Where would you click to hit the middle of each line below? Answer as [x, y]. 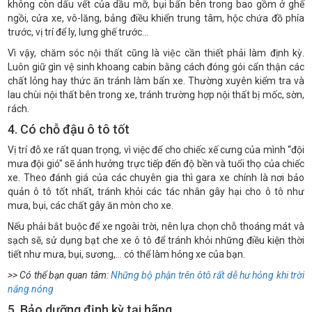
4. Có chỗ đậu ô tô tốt [69, 130]
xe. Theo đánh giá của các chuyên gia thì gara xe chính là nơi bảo [156, 178]
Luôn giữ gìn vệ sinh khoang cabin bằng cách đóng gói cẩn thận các [156, 67]
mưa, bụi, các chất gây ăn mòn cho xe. [91, 206]
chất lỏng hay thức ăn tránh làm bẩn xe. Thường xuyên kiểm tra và [156, 81]
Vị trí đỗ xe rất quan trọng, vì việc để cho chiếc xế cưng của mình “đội [156, 150]
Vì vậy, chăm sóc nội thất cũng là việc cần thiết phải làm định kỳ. [156, 53]
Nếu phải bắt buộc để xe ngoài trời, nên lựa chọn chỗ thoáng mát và [156, 227]
